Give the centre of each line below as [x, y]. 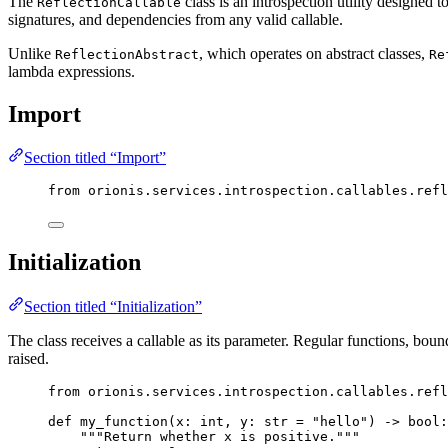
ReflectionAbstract [127, 54]
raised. [28, 359]
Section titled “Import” [95, 158]
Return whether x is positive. [220, 437]
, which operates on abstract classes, [314, 53]
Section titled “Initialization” [113, 307]
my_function [124, 422]
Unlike [31, 53]
